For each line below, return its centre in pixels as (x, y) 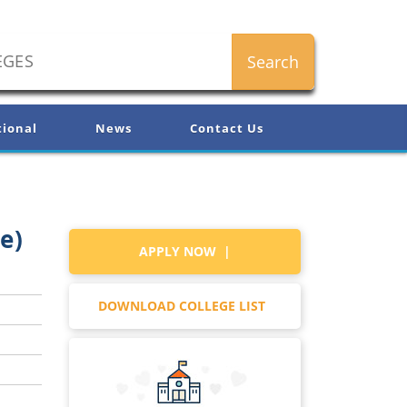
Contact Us (227, 129)
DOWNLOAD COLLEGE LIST (185, 305)
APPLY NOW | (185, 251)
